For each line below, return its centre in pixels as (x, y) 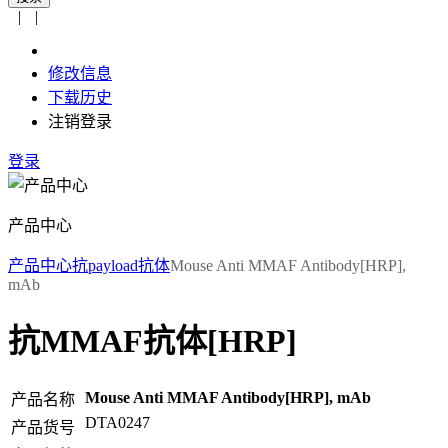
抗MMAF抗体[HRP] (152, 341)
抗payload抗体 (121, 265)
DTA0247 (117, 422)
